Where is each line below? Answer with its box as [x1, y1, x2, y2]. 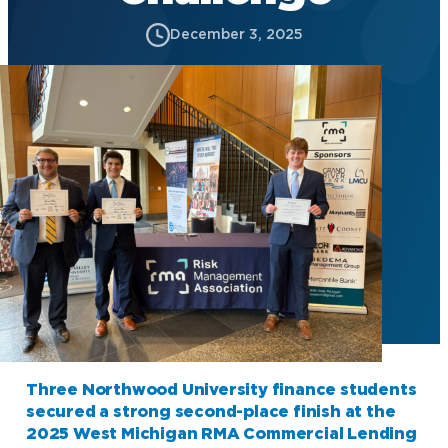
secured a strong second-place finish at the [26, 405, 396, 420]
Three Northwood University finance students [26, 383, 417, 398]
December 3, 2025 [169, 28, 303, 41]
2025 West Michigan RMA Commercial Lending [26, 427, 417, 442]
